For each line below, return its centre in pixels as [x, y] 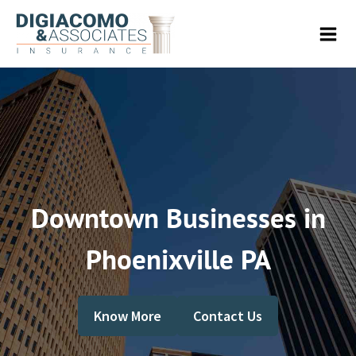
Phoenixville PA [178, 259]
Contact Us [228, 315]
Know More [127, 315]
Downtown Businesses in [178, 217]
